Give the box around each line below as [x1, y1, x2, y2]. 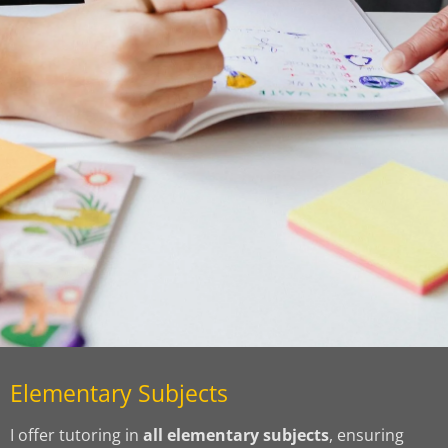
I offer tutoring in [10, 423, 143, 446]
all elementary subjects [143, 423, 329, 446]
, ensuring [329, 423, 404, 446]
